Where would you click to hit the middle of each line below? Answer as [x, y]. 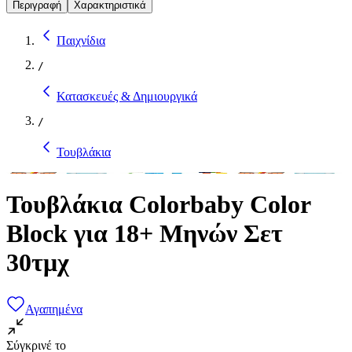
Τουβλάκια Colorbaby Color [158, 205]
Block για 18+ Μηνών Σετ [145, 234]
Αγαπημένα [54, 309]
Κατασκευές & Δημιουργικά [127, 96]
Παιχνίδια [81, 40]
